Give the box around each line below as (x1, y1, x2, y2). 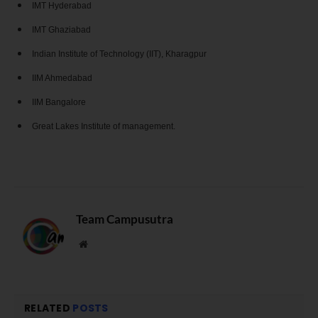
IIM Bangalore (32, 97, 86, 108)
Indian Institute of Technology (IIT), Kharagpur (32, 49, 207, 60)
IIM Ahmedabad (32, 73, 92, 84)
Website (87, 238, 119, 249)
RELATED (24, 301, 73, 316)
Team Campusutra (76, 212, 173, 227)
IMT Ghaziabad (32, 25, 91, 35)
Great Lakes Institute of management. (32, 121, 177, 132)
